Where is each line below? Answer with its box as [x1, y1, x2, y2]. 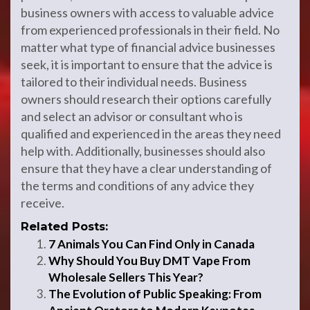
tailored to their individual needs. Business [21, 74, 247, 89]
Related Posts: [21, 219, 108, 233]
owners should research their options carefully [21, 91, 271, 107]
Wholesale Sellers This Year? [48, 270, 203, 284]
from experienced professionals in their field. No [21, 22, 280, 37]
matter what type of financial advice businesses [21, 39, 275, 55]
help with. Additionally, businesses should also [21, 143, 265, 158]
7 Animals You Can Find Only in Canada [48, 237, 255, 251]
